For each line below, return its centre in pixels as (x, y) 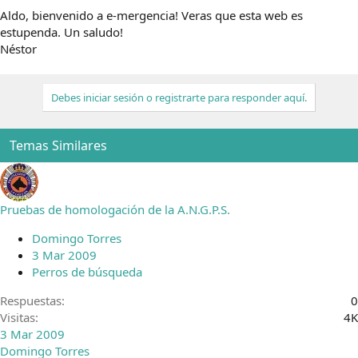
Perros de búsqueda (87, 272)
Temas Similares (58, 146)
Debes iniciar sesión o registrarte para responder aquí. (179, 98)
